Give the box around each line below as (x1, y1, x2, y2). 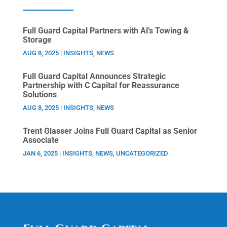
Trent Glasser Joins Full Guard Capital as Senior (22, 126, 197, 136)
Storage (22, 34, 52, 45)
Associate (22, 135, 59, 145)
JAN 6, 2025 (22, 149, 58, 157)
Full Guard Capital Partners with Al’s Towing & (22, 25, 189, 35)
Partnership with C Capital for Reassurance (22, 80, 179, 90)
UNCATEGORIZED (116, 149, 168, 157)
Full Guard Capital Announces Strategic (22, 71, 166, 81)
